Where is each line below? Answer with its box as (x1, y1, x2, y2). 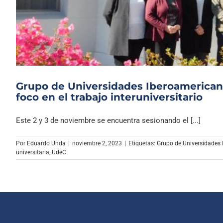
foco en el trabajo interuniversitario (16, 91, 203, 104)
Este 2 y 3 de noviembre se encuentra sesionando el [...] (16, 116, 201, 125)
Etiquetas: (128, 140, 157, 147)
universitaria (16, 149, 49, 156)
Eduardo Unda (27, 140, 66, 147)
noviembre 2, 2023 (72, 140, 122, 147)
